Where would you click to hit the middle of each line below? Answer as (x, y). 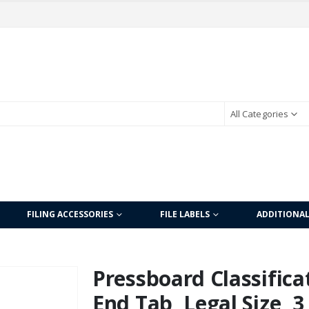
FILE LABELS (185, 214)
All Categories (259, 114)
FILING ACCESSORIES (70, 214)
